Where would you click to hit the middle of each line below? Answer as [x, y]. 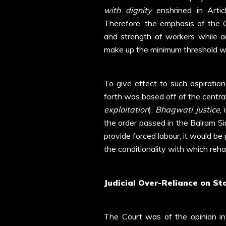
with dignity [128, 10]
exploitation [126, 110]
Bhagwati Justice [187, 110]
